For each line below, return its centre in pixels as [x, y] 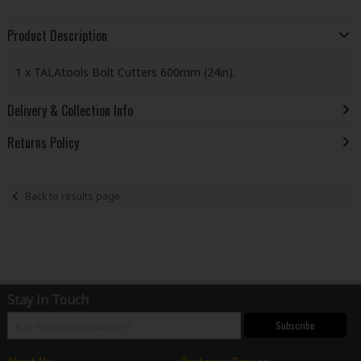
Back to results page [73, 196]
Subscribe [295, 325]
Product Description [57, 36]
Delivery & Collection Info [70, 111]
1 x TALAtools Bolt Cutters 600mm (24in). [125, 72]
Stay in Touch [48, 300]
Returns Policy [43, 143]
